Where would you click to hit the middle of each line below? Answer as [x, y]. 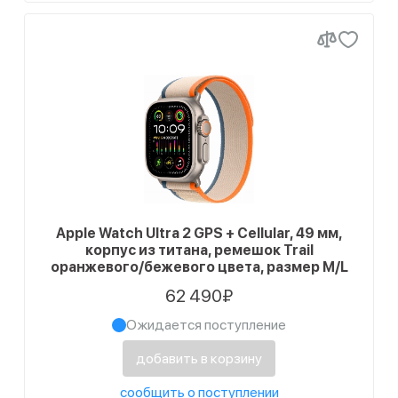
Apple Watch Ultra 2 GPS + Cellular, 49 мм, [199, 233]
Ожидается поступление [206, 325]
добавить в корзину [199, 358]
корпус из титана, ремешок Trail [199, 250]
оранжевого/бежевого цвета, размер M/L [199, 267]
